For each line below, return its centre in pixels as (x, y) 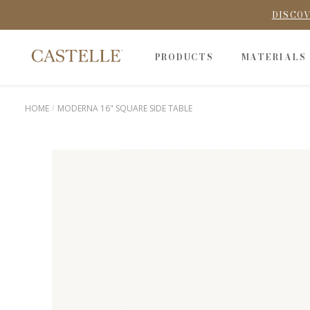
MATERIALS (274, 57)
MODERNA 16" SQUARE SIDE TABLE (125, 108)
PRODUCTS (184, 57)
